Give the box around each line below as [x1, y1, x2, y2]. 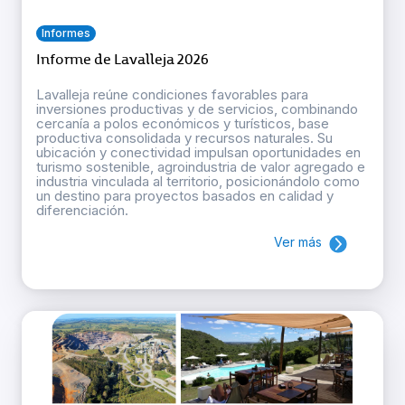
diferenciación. [36, 202, 128, 220]
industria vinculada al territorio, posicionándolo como [36, 173, 360, 191]
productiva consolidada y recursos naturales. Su [36, 129, 333, 147]
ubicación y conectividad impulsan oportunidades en [36, 144, 361, 162]
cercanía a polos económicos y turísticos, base [36, 115, 329, 133]
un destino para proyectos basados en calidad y [36, 187, 334, 205]
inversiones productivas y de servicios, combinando [36, 100, 358, 118]
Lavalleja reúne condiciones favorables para [36, 86, 308, 104]
